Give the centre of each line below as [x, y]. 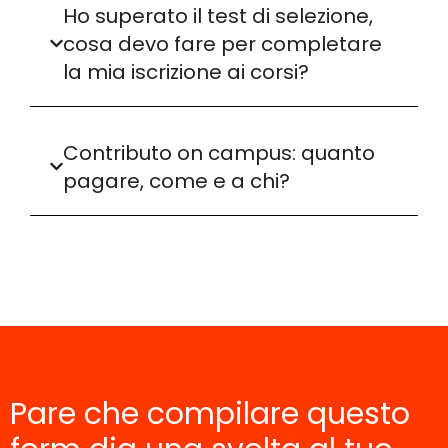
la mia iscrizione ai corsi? [186, 71]
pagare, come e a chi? [177, 180]
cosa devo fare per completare [223, 43]
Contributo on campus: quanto [219, 152]
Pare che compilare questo [210, 413]
